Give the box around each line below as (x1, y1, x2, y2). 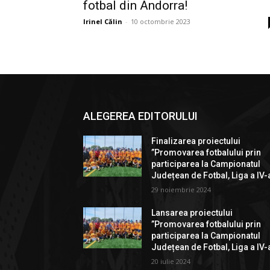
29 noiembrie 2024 (151, 184, 212, 194)
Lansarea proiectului (151, 207, 233, 218)
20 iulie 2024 (151, 256, 191, 266)
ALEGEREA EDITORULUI (83, 109, 198, 122)
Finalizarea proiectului (151, 136, 241, 146)
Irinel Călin (83, 16, 122, 26)
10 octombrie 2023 (131, 16, 190, 26)
